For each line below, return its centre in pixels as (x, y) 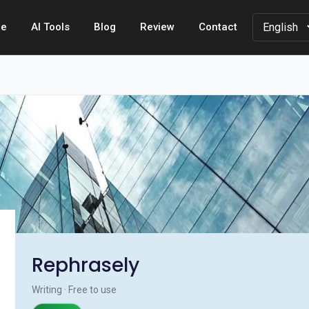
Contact (218, 27)
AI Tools (50, 27)
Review (157, 27)
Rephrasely (86, 265)
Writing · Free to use (74, 290)
